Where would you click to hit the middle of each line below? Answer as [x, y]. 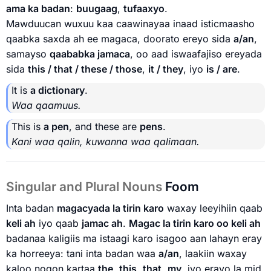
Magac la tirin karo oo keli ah [195, 223]
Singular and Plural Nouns [86, 187]
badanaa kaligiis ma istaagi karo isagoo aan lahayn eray [134, 238]
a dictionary [57, 90]
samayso [28, 54]
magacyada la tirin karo [110, 208]
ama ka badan [38, 9]
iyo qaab [59, 223]
